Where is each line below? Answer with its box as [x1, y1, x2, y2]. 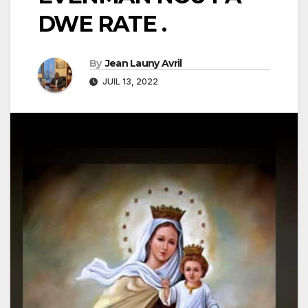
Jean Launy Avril [104, 57, 182, 70]
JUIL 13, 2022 [100, 76, 158, 87]
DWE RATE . [38, 10, 166, 38]
